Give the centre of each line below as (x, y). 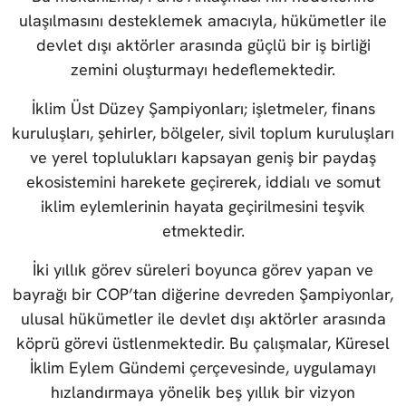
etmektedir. (203, 231)
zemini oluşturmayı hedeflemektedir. (203, 70)
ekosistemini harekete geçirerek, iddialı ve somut (203, 182)
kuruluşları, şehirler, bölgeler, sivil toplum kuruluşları (203, 133)
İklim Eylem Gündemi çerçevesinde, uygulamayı (203, 368)
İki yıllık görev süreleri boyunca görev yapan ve (203, 270)
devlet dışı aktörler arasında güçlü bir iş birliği (203, 45)
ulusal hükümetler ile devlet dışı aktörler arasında (203, 319)
